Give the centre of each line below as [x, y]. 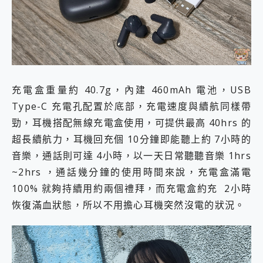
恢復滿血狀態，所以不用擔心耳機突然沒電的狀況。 [129, 205]
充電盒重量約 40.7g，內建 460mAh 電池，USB [131, 90]
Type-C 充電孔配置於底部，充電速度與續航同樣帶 [131, 107]
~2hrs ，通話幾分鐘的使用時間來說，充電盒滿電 [131, 172]
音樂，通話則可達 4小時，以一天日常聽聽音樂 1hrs [131, 156]
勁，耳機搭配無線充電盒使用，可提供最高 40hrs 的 [131, 123]
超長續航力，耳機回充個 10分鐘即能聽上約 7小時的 [131, 139]
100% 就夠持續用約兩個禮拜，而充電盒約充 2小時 [131, 189]
